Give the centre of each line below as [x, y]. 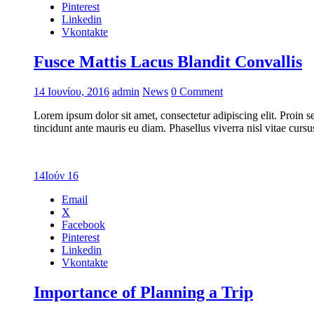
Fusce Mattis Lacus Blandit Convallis [168, 61]
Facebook [83, 224]
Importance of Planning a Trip [143, 292]
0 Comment [197, 91]
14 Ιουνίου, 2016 [71, 91]
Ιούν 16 [62, 175]
